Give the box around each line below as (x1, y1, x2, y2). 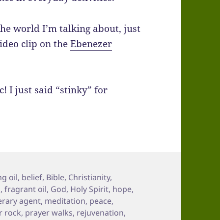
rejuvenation (77, 207, 124, 218)
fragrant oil (4, 183, 47, 194)
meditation (45, 195, 86, 206)
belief (22, 171, 43, 183)
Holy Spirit (70, 183, 109, 194)
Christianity (68, 171, 110, 183)
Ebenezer (70, 37, 112, 51)
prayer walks (25, 207, 73, 218)
